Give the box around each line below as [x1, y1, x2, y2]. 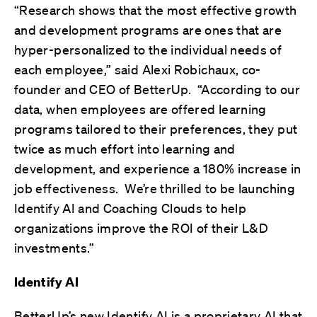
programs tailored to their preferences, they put [14, 120, 298, 137]
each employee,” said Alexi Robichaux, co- [14, 61, 261, 77]
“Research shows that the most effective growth [14, 1, 297, 18]
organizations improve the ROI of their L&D [14, 219, 269, 236]
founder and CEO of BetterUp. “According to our [14, 81, 300, 97]
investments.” [14, 239, 98, 255]
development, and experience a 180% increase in [14, 160, 301, 176]
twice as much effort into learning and [14, 140, 236, 156]
